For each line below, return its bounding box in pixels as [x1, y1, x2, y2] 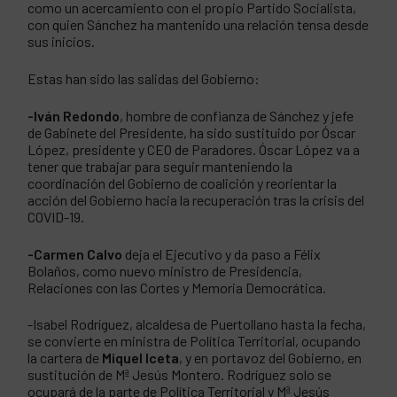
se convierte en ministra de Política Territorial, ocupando [27, 332, 362, 350]
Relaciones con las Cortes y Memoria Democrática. [27, 278, 327, 296]
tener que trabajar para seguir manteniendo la [27, 157, 293, 175]
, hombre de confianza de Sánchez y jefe [120, 106, 354, 124]
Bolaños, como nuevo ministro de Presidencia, [27, 261, 303, 279]
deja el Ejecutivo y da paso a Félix [122, 245, 322, 262]
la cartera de [27, 349, 103, 367]
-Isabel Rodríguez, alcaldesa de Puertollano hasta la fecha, [27, 315, 367, 333]
